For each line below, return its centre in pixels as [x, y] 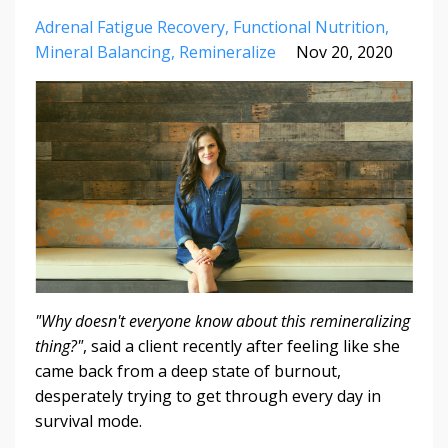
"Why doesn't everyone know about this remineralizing [222, 321]
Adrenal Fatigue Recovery [130, 26]
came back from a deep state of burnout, [188, 371]
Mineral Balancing [103, 51]
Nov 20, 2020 [344, 51]
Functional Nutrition [309, 26]
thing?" [59, 346]
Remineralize [227, 51]
